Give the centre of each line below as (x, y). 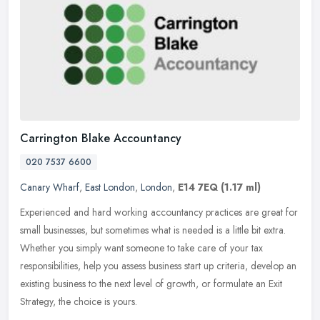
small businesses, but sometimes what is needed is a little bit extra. (153, 230)
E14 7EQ (198, 187)
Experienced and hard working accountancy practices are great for (159, 212)
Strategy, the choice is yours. (79, 302)
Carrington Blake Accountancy (101, 139)
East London (110, 187)
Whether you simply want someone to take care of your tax (141, 248)
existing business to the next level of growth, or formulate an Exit (151, 284)
